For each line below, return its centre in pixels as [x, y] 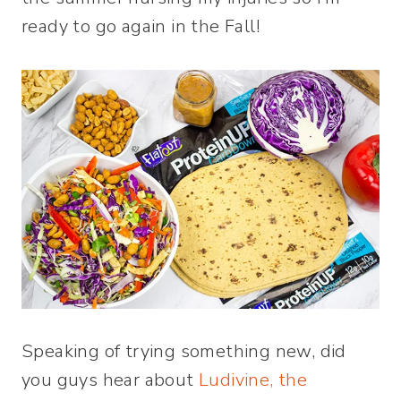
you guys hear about [110, 380]
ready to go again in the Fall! [141, 26]
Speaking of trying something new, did [184, 351]
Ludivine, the [253, 380]
